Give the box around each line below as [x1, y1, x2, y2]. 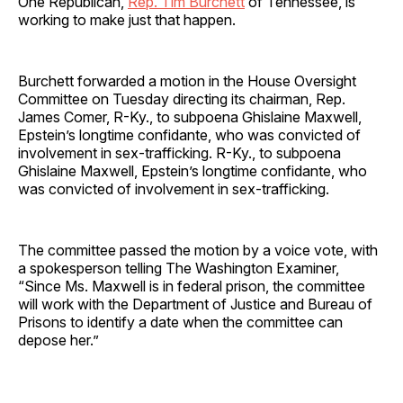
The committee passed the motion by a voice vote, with [18, 240, 378, 259]
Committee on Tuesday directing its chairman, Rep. [18, 89, 345, 108]
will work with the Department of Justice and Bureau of [18, 294, 372, 313]
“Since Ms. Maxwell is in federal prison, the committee [18, 276, 365, 295]
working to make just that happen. [18, 10, 239, 29]
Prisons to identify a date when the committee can [18, 312, 343, 331]
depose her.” [18, 330, 99, 349]
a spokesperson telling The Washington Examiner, [18, 258, 339, 277]
